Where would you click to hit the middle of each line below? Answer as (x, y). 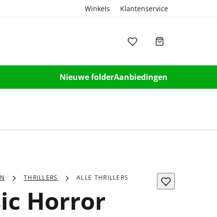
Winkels (97, 8)
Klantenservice (144, 8)
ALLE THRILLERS (103, 178)
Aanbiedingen (141, 77)
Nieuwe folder (87, 77)
